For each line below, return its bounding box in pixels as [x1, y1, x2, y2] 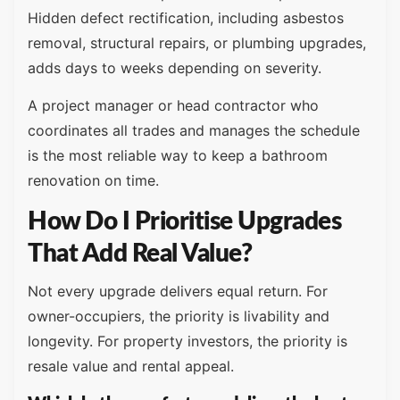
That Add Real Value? [28, 241, 252, 267]
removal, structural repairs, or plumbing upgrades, [28, 33, 366, 52]
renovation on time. [28, 171, 159, 190]
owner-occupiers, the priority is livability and [28, 307, 329, 326]
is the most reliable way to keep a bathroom [28, 146, 328, 165]
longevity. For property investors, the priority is [28, 332, 347, 351]
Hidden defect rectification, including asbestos [28, 8, 344, 27]
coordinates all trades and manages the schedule [28, 121, 360, 140]
